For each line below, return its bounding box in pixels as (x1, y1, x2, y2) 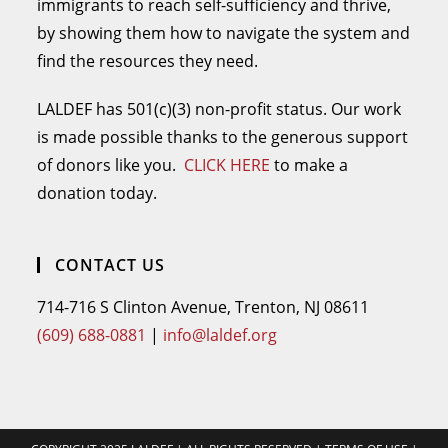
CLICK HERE (184, 153, 271, 176)
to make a (270, 153, 349, 176)
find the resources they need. (37, 49, 259, 72)
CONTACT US (55, 253, 166, 276)
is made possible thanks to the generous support (37, 125, 409, 148)
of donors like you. (37, 153, 185, 176)
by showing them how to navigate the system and (37, 21, 411, 44)
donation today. (37, 181, 158, 204)
